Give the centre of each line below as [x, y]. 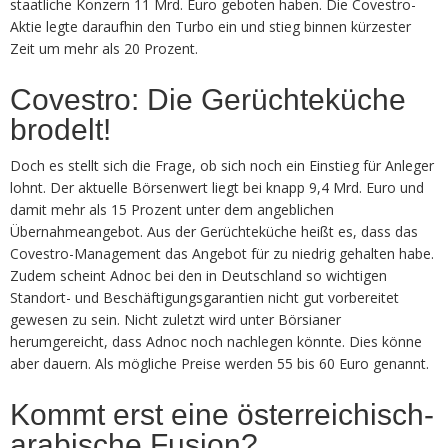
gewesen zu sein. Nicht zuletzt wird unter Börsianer [175, 319]
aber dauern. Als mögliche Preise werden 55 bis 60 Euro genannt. [219, 363]
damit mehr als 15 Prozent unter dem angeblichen [172, 209]
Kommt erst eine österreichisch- [222, 414]
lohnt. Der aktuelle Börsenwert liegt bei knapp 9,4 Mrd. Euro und [217, 187]
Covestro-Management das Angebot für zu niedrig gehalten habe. [222, 253]
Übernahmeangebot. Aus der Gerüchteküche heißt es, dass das [214, 231]
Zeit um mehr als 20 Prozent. [104, 48]
